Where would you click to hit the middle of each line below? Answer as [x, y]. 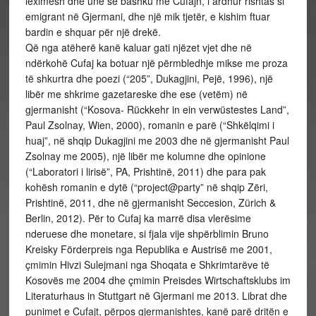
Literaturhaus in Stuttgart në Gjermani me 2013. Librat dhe [156, 296]
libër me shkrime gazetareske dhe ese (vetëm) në [136, 94]
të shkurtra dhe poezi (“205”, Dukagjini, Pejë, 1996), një [149, 78]
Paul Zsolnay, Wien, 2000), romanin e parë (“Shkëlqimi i [150, 125]
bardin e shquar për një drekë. [93, 32]
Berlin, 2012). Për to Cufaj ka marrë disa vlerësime [138, 218]
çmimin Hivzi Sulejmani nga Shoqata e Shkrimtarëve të [147, 265]
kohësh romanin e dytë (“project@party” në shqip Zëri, [146, 187]
